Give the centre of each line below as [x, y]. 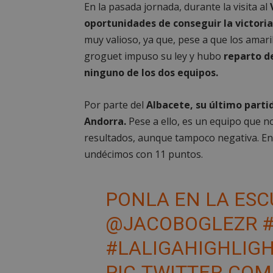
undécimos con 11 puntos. [144, 154]
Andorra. [105, 121]
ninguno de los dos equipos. [151, 73]
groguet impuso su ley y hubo [154, 56]
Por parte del [114, 105]
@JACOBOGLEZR [181, 224]
